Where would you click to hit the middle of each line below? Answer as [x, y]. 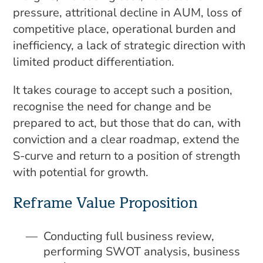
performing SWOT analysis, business [142, 252]
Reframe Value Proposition [106, 203]
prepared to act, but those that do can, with [127, 123]
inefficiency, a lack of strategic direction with [129, 45]
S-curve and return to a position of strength [127, 156]
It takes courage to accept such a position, [123, 90]
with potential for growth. [81, 172]
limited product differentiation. [94, 62]
